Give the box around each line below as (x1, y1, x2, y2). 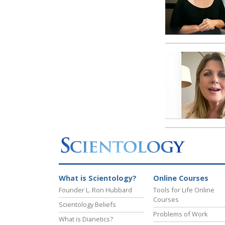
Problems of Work (153, 209, 208, 219)
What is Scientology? (59, 173, 137, 183)
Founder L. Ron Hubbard (59, 185, 132, 195)
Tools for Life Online (153, 185, 214, 195)
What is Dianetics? (59, 214, 113, 224)
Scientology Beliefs (59, 200, 116, 209)
